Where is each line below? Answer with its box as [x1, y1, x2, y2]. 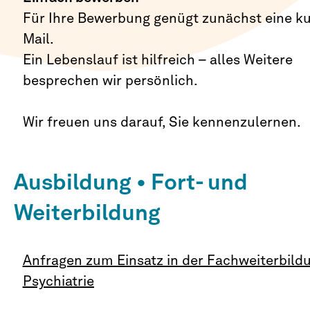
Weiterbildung [14, 199, 161, 226]
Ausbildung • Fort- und [14, 168, 248, 196]
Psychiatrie [22, 273, 94, 290]
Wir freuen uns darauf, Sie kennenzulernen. [22, 113, 301, 131]
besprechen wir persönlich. [22, 72, 198, 89]
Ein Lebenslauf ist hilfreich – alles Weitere [22, 51, 293, 69]
